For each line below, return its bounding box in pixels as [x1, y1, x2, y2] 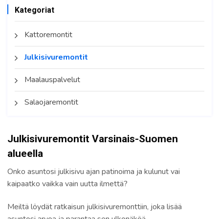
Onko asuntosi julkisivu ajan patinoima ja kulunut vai [7, 166, 180, 177]
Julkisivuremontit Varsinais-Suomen [7, 133, 178, 145]
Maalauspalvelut [24, 74, 80, 86]
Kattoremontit [24, 29, 72, 41]
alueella [7, 148, 43, 160]
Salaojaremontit [24, 97, 78, 108]
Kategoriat [15, 5, 54, 15]
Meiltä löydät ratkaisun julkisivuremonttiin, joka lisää [7, 201, 182, 213]
